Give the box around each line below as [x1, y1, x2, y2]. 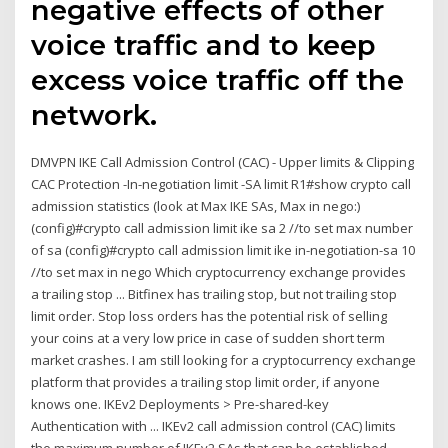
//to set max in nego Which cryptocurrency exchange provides [31, 263, 407, 282]
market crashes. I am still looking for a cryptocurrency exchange [31, 351, 417, 370]
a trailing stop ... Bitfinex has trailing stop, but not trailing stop [31, 285, 398, 304]
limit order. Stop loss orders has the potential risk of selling [31, 307, 388, 326]
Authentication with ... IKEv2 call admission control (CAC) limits [31, 417, 397, 436]
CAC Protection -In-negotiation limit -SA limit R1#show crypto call [31, 175, 412, 194]
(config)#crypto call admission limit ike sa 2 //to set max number [31, 219, 414, 238]
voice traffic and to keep [31, 28, 377, 63]
